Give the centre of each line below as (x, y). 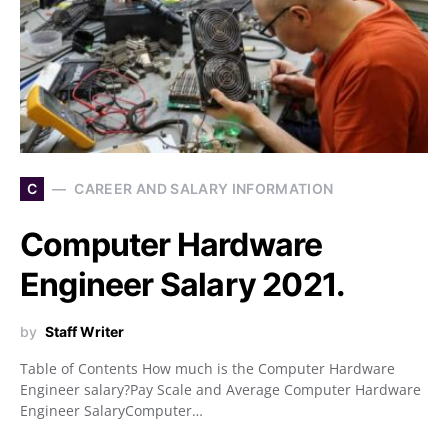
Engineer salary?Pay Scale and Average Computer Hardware (220, 389)
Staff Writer (84, 331)
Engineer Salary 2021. (183, 284)
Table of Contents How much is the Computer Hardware (207, 368)
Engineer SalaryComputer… (111, 410)
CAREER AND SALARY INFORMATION (204, 189)
